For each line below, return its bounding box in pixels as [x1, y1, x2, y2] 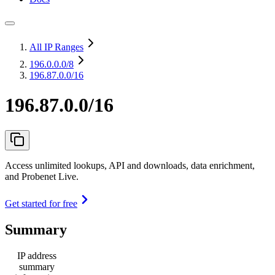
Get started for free [5, 198, 77, 209]
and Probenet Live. [5, 171, 79, 182]
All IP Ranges [29, 42, 83, 52]
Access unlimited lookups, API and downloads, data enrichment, [5, 160, 255, 171]
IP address [17, 250, 56, 261]
